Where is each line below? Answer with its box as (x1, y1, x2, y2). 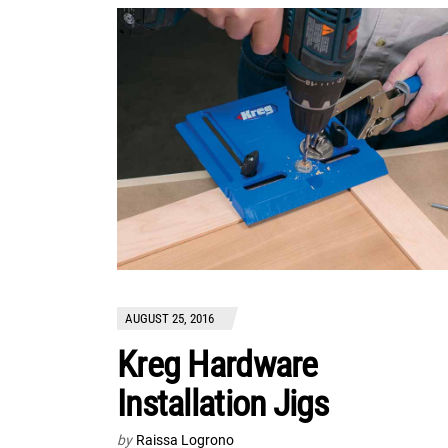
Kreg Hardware (117, 344, 318, 387)
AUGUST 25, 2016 (125, 311, 214, 327)
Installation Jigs (117, 383, 329, 426)
